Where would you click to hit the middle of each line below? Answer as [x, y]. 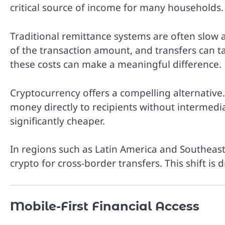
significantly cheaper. [58, 121]
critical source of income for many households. [117, 8]
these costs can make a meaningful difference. [116, 64]
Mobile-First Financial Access [105, 206]
